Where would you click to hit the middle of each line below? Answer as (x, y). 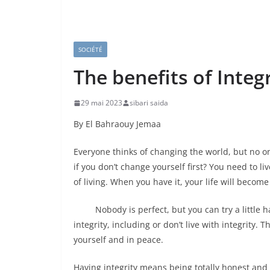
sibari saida (149, 103)
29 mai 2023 (102, 103)
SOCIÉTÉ (90, 49)
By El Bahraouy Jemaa (117, 124)
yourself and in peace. (118, 240)
